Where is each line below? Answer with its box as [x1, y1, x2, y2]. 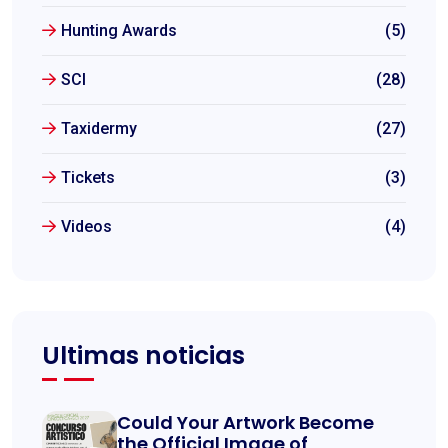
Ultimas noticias [42, 337, 245, 373]
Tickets [61, 167, 115, 187]
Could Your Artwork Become [117, 410, 374, 436]
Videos [61, 216, 112, 236]
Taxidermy [61, 118, 137, 138]
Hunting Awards [61, 20, 177, 40]
